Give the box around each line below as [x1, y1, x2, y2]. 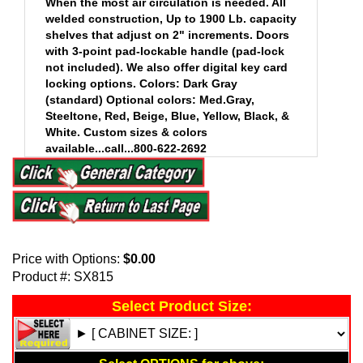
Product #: [12, 270, 70, 284]
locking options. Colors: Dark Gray [45, 76, 238, 90]
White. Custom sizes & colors [45, 125, 208, 139]
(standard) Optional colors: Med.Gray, [45, 92, 255, 106]
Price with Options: [12, 252, 123, 267]
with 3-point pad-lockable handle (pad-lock [45, 44, 285, 58]
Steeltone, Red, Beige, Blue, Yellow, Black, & [45, 109, 290, 122]
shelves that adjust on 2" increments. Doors [45, 28, 290, 41]
